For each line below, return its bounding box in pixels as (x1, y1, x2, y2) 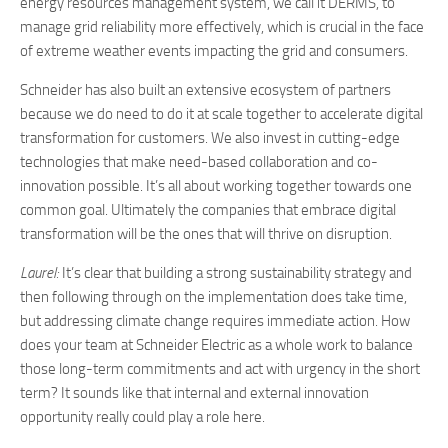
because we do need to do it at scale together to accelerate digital (20, 105, 423, 123)
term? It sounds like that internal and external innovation (20, 384, 369, 402)
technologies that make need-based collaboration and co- (20, 153, 378, 171)
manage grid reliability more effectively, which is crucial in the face (20, 18, 424, 36)
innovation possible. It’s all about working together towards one (20, 177, 412, 195)
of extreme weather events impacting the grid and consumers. (20, 42, 408, 60)
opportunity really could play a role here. (20, 408, 268, 426)
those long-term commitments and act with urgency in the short (20, 360, 420, 378)
